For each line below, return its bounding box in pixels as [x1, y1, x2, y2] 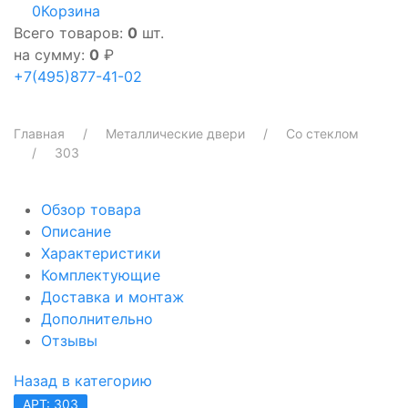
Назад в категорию [14, 371, 152, 390]
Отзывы [41, 331, 97, 350]
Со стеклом [286, 125, 359, 141]
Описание [41, 221, 111, 240]
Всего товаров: [14, 23, 127, 42]
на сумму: [14, 45, 89, 64]
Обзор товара [41, 199, 141, 219]
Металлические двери [106, 125, 245, 141]
